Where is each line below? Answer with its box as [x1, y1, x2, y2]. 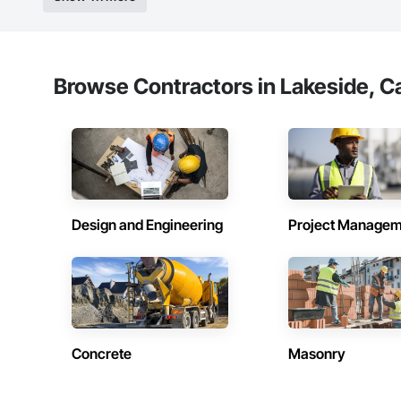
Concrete [72, 345, 132, 363]
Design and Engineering [72, 216, 223, 235]
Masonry [287, 345, 346, 363]
